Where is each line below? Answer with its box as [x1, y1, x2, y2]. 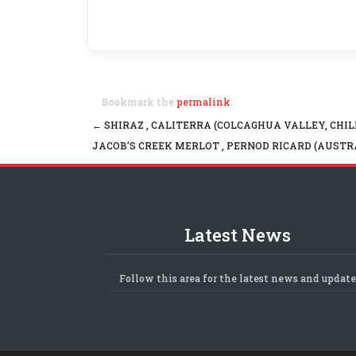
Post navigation [87, 133, 257, 164]
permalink [176, 95, 230, 109]
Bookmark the [102, 95, 176, 109]
